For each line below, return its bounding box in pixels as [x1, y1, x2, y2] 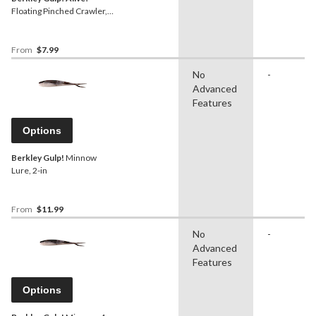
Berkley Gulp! [11, 152, 64, 164]
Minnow [64, 152, 97, 164]
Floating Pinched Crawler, [11, 6, 107, 17]
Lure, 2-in [11, 165, 47, 176]
